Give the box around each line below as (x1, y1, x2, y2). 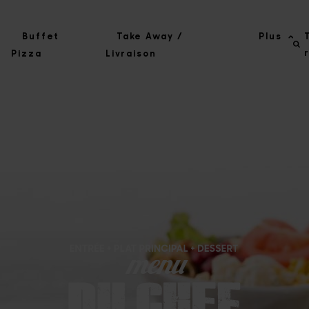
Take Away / (116, 30, 183, 41)
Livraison (105, 47, 157, 59)
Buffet (21, 30, 60, 41)
